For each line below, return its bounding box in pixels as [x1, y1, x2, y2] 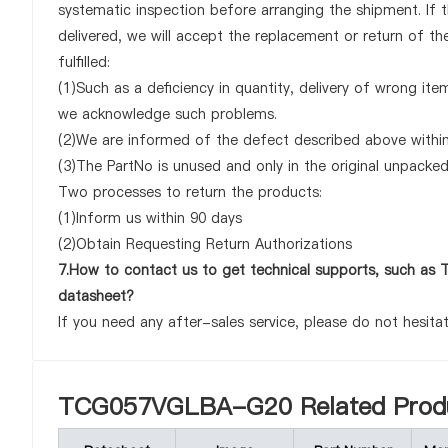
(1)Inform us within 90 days [58, 208, 242, 228]
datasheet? [58, 286, 134, 306]
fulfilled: [58, 52, 110, 72]
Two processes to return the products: [58, 182, 322, 202]
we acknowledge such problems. [58, 104, 277, 124]
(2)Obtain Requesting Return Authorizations [58, 234, 352, 254]
